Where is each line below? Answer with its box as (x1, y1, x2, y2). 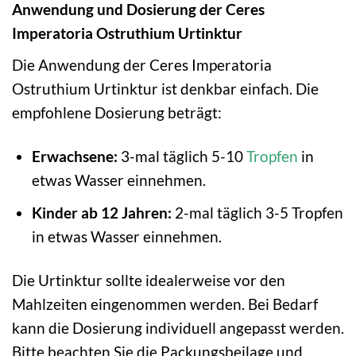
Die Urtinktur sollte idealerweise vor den (12, 271, 285, 290)
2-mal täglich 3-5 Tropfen (171, 203, 343, 222)
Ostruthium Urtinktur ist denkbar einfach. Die (12, 79, 319, 98)
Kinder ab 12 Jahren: (31, 203, 172, 222)
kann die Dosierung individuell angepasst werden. (12, 319, 344, 338)
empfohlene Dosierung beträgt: (12, 103, 222, 122)
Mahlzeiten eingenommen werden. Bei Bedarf (12, 295, 318, 314)
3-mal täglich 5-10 (117, 146, 246, 165)
